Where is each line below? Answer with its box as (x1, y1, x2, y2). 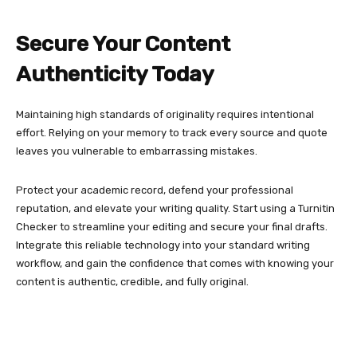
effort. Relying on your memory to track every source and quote (16, 126, 328, 139)
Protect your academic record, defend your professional (16, 183, 293, 196)
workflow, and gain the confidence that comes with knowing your (16, 257, 334, 269)
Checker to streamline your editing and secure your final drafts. (16, 220, 328, 233)
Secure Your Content (16, 30, 230, 57)
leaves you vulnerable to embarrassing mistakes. (16, 144, 257, 157)
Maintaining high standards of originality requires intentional (16, 108, 314, 120)
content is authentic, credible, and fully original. (16, 275, 249, 288)
